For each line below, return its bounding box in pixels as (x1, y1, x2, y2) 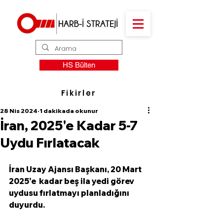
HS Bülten (63, 61, 95, 69)
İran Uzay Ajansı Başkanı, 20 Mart (9, 164, 143, 174)
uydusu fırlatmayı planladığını (9, 188, 131, 198)
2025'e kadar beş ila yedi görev (9, 176, 136, 186)
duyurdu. (9, 200, 46, 210)
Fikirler (61, 87, 96, 98)
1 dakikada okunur (39, 107, 98, 114)
